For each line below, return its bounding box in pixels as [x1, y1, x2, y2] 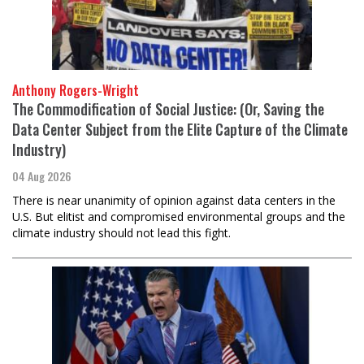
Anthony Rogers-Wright [12, 80, 139, 100]
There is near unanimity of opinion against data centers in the [12, 192, 336, 208]
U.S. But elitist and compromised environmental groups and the [12, 208, 345, 224]
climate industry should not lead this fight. [12, 224, 234, 240]
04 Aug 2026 [12, 167, 71, 184]
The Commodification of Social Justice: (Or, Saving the [12, 97, 324, 119]
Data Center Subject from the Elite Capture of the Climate [12, 118, 348, 140]
